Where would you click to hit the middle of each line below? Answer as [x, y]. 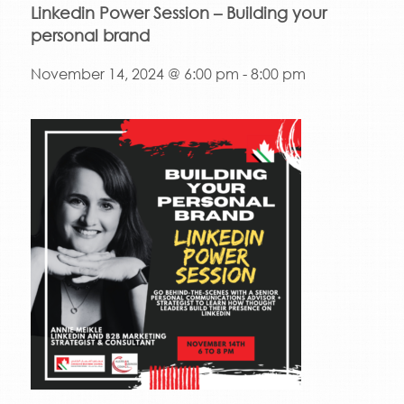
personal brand [90, 35]
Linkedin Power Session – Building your [178, 13]
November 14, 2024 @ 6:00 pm [134, 74]
